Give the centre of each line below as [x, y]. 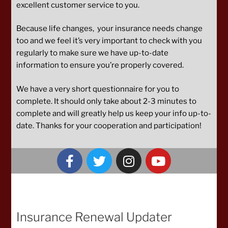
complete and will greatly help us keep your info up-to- [114, 113]
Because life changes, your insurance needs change [109, 29]
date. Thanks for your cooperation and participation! [109, 125]
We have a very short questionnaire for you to [98, 89]
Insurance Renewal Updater [94, 217]
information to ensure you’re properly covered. [100, 65]
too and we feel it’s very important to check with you [109, 41]
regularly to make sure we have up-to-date [92, 53]
